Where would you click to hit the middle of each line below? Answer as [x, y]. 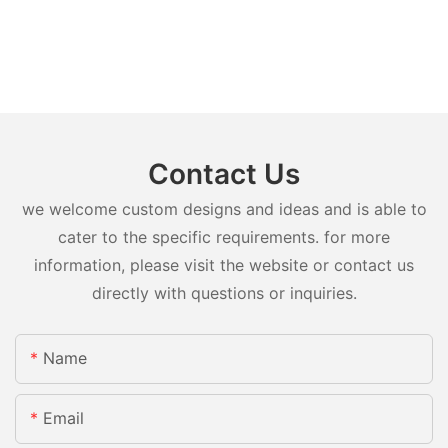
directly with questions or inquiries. [224, 293]
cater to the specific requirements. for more [224, 237]
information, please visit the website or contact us [224, 265]
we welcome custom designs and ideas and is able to [224, 209]
